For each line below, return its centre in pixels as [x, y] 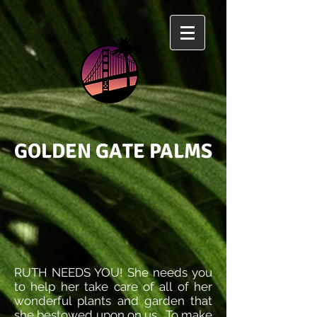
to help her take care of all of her [113, 287]
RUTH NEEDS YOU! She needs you [113, 272]
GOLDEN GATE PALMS [113, 151]
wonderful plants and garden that [113, 301]
